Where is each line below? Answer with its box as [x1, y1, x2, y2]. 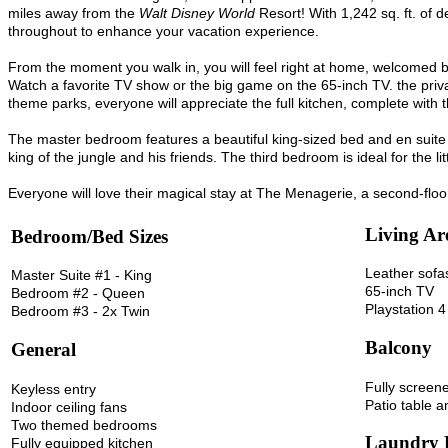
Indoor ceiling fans [11, 398, 127, 415]
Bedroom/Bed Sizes [11, 225, 168, 247]
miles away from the [8, 4, 139, 21]
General [11, 338, 76, 360]
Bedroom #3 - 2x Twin [11, 303, 150, 320]
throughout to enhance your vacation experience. [8, 22, 319, 39]
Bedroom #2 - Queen [11, 285, 145, 302]
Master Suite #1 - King [11, 267, 152, 284]
